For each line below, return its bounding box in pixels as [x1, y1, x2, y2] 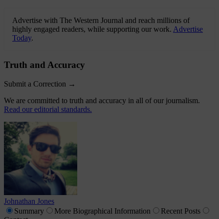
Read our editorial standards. [4, 105, 92, 114]
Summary [14, 207, 44, 216]
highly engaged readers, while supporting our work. [12, 24, 173, 33]
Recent [161, 207, 182, 216]
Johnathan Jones [4, 197, 54, 206]
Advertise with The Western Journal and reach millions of [12, 16, 190, 24]
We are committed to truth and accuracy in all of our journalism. [4, 96, 200, 105]
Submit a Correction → [4, 80, 76, 88]
